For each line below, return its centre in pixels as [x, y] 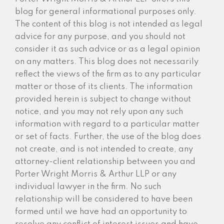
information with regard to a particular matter [107, 124]
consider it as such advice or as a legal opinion [107, 49]
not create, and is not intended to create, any [104, 149]
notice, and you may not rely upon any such [99, 111]
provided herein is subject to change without [103, 99]
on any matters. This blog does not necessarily [107, 61]
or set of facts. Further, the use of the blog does [108, 136]
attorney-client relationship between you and [105, 161]
